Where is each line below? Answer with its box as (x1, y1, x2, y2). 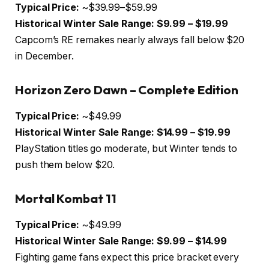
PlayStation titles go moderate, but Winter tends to (15, 143, 237, 154)
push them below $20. (15, 159, 115, 171)
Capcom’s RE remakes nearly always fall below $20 (15, 34, 245, 46)
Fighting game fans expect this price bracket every (15, 252, 240, 263)
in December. (15, 50, 74, 62)
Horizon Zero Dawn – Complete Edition (15, 82, 239, 97)
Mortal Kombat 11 (15, 190, 116, 206)
